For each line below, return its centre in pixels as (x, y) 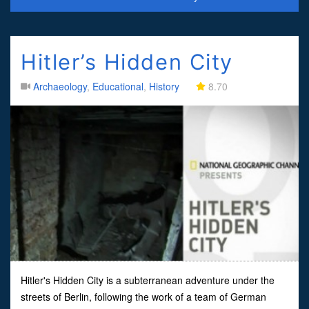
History (164, 86)
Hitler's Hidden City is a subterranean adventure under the (148, 280)
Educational (118, 86)
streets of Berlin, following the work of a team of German (143, 296)
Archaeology (60, 86)
